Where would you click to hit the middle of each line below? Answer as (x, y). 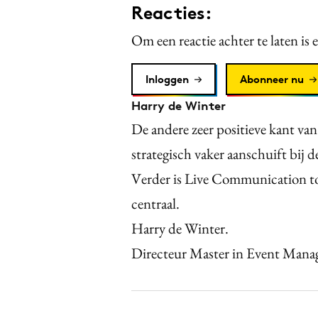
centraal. (155, 203)
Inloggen (167, 79)
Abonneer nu (272, 79)
